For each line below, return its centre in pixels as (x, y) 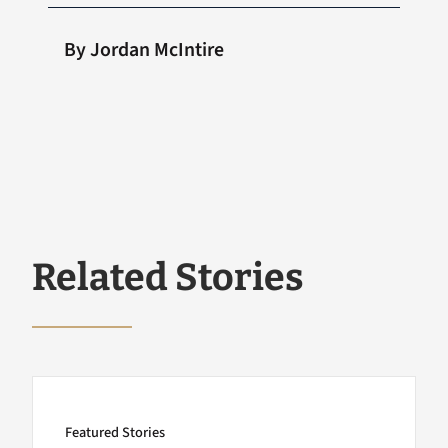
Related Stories (168, 278)
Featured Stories (115, 432)
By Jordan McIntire (144, 50)
